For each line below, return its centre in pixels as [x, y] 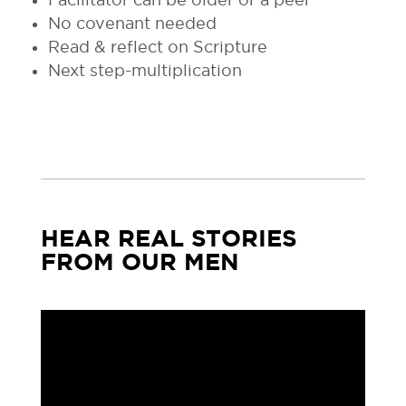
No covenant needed [132, 24]
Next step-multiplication [145, 71]
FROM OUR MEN [140, 262]
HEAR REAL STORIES [169, 238]
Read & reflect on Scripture [157, 47]
